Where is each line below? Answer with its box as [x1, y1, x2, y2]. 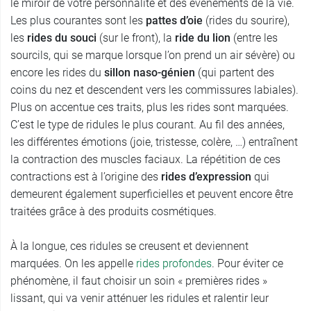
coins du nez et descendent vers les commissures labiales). [10, 83, 299, 97]
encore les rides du [10, 66, 104, 80]
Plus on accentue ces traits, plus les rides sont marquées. [10, 101, 289, 115]
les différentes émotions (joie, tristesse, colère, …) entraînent [10, 135, 298, 149]
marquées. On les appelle [10, 257, 136, 271]
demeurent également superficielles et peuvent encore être [10, 187, 293, 201]
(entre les [230, 31, 278, 45]
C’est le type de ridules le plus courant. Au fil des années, [10, 118, 285, 132]
